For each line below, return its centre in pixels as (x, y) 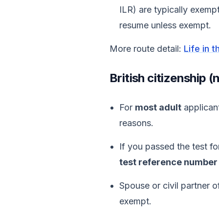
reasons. (136, 123)
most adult (158, 107)
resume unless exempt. (165, 25)
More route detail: (147, 49)
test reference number (168, 162)
